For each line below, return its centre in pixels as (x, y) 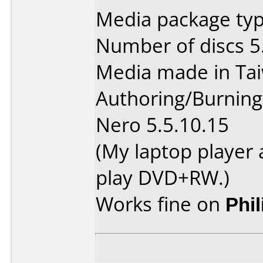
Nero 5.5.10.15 (162, 125)
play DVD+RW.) (163, 178)
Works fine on (161, 204)
